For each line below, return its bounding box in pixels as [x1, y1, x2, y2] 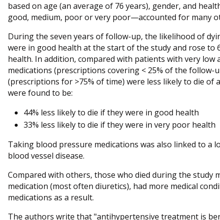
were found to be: [8, 87, 73, 99]
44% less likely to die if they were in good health [24, 107, 199, 118]
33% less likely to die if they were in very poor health [24, 119, 216, 131]
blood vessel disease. [8, 150, 84, 162]
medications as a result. [8, 192, 94, 203]
